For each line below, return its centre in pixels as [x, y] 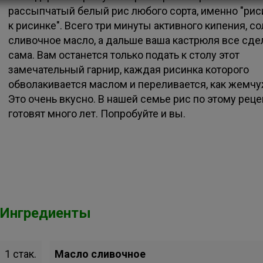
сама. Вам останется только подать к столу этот [124, 55]
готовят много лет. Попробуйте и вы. [97, 114]
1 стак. [21, 254]
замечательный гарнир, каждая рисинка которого [129, 70]
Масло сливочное [100, 254]
